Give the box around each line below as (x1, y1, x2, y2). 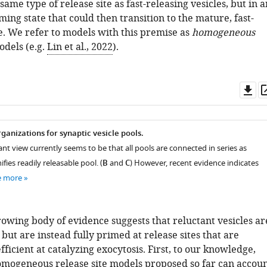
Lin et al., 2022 (46, 40, 113, 54)
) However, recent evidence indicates (129, 157, 259, 169)
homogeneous (191, 26, 255, 40)
